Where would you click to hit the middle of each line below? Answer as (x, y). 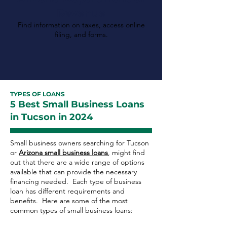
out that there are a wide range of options (77, 162)
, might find (126, 153)
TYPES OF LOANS (37, 94)
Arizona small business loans (63, 153)
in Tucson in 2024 (51, 117)
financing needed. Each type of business (76, 181)
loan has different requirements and (67, 191)
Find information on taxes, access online (81, 25)
